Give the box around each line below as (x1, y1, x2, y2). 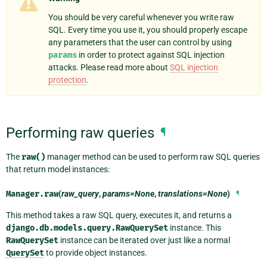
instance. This (168, 222, 221, 232)
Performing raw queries (6, 125, 154, 142)
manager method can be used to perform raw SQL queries (45, 151, 260, 162)
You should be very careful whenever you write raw (48, 12, 234, 22)
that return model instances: (6, 164, 110, 174)
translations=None (158, 188, 227, 198)
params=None (103, 188, 154, 198)
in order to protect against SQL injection (77, 49, 225, 60)
